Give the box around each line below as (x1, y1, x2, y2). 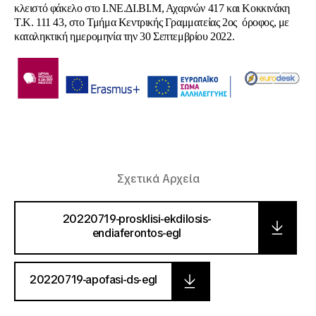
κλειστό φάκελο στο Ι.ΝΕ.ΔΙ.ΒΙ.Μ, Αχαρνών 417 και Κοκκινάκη (14, 2, 290, 14)
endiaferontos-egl (92, 225, 182, 241)
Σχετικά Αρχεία (116, 171, 200, 186)
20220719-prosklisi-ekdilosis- (62, 211, 212, 226)
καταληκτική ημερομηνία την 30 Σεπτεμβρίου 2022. (14, 30, 235, 42)
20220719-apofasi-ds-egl (30, 272, 157, 287)
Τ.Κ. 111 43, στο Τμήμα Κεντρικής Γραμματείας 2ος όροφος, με (14, 16, 290, 28)
